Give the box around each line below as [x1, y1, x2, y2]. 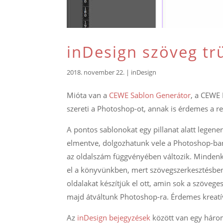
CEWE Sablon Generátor [109, 90, 191, 101]
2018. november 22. [67, 68, 125, 77]
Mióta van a [67, 90, 110, 101]
